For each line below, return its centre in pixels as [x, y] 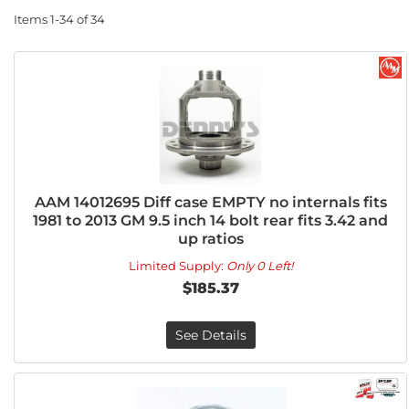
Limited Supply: [177, 266]
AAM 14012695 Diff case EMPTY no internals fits [210, 202]
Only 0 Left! [259, 266]
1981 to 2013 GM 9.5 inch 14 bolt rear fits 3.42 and [211, 220]
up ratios [210, 239]
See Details [210, 335]
